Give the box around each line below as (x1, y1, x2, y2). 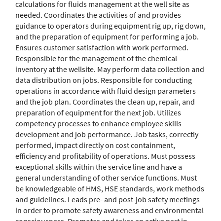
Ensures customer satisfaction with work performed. (15, 42, 188, 52)
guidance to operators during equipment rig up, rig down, (15, 21, 206, 31)
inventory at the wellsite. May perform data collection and (15, 64, 204, 74)
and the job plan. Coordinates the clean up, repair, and (15, 97, 195, 107)
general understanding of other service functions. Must (15, 173, 197, 183)
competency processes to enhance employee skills (15, 118, 182, 128)
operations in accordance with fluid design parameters (15, 86, 196, 96)
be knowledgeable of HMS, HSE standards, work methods (15, 184, 204, 193)
